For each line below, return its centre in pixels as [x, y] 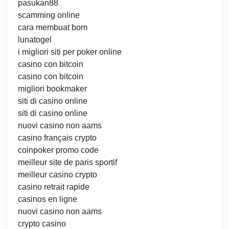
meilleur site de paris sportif [67, 163]
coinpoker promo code [58, 150]
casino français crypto [57, 138]
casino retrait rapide [54, 187]
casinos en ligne [48, 199]
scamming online [49, 15]
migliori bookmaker [52, 89]
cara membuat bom [53, 28]
